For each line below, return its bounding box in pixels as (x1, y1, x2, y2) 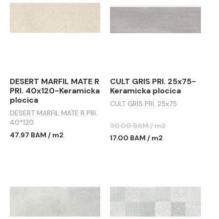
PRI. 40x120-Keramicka (10, 86, 100, 96)
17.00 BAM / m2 (110, 133, 163, 142)
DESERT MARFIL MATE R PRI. (10, 109, 97, 117)
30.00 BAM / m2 (110, 121, 166, 130)
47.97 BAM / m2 (10, 131, 64, 139)
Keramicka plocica (110, 86, 181, 96)
